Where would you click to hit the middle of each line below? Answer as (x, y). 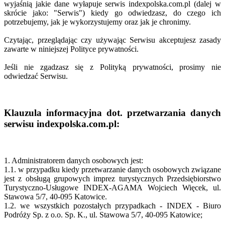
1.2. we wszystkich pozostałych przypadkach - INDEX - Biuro (113, 205)
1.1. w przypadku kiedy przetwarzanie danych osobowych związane (113, 169)
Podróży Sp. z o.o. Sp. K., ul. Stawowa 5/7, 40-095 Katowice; (103, 214)
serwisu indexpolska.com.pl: (62, 124)
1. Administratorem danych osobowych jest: (74, 160)
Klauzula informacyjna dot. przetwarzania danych (113, 113)
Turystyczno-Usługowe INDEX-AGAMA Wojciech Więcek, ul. (113, 187)
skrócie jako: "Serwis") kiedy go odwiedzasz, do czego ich (113, 13)
